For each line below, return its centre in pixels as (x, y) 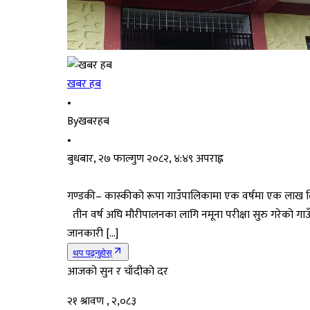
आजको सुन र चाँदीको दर (118, 271)
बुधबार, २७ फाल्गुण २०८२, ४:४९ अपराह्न (145, 158)
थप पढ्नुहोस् (92, 253)
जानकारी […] (93, 233)
